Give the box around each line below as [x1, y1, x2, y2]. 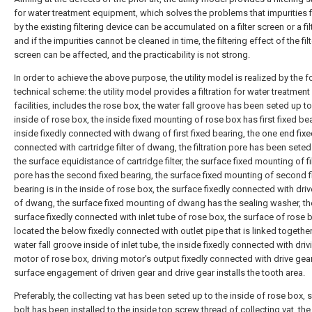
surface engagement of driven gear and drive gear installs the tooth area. [14, 267, 305, 278]
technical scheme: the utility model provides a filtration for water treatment [14, 86, 310, 97]
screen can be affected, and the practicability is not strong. [14, 49, 250, 60]
